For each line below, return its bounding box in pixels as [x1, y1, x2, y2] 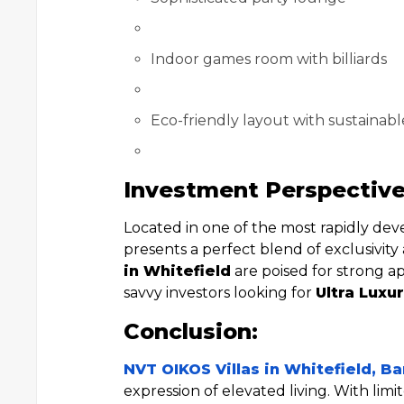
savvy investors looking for [124, 284, 316, 301]
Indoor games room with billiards [151, 50, 387, 68]
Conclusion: [124, 318, 258, 344]
